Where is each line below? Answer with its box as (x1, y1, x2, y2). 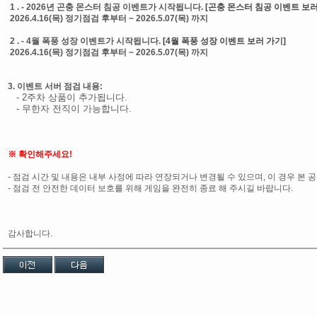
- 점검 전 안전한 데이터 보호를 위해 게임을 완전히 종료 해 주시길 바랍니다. (8, 183, 293, 193)
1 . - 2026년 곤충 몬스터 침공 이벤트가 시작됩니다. (10, 2, 205, 12)
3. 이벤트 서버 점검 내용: (8, 81, 103, 91)
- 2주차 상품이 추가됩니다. (8, 92, 127, 103)
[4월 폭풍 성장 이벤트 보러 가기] (163, 36, 286, 46)
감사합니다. (8, 229, 54, 238)
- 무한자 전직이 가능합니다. (8, 103, 132, 114)
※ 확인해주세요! (8, 149, 72, 159)
